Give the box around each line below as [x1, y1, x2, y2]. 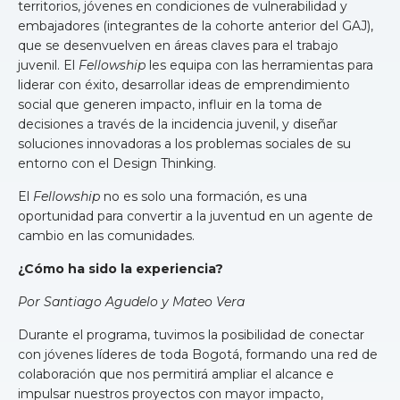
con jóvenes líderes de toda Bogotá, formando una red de [18, 346, 378, 363]
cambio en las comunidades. [18, 228, 195, 245]
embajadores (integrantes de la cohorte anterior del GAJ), [18, 18, 373, 35]
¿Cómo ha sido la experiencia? [18, 261, 223, 278]
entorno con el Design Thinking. [18, 155, 216, 172]
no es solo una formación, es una [100, 188, 307, 205]
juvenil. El [18, 57, 79, 74]
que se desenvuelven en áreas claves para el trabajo [18, 37, 338, 54]
